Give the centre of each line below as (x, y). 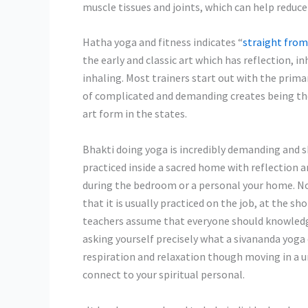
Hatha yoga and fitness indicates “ (163, 42)
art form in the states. (135, 114)
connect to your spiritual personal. (164, 274)
